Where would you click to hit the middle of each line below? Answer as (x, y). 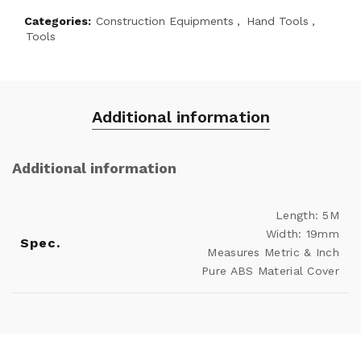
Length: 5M (307, 215)
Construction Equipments (165, 21)
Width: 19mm (302, 234)
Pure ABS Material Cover (270, 271)
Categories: (59, 21)
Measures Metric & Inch (273, 252)
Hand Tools (278, 21)
